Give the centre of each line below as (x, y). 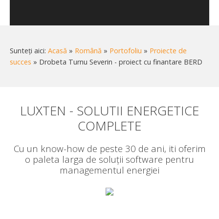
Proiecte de (168, 51)
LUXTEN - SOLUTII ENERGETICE (109, 110)
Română (88, 51)
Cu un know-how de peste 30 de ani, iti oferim (109, 148)
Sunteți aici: (29, 51)
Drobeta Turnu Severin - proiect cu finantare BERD (121, 62)
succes (21, 62)
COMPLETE (109, 125)
